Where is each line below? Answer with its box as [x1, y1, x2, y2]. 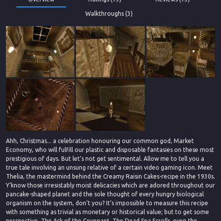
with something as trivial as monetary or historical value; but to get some [6, 208, 209, 215]
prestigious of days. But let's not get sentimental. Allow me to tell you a [6, 155, 204, 162]
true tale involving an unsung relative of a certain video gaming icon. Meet [6, 164, 213, 171]
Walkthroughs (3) [85, 10, 133, 17]
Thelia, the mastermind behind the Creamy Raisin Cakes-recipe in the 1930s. [6, 173, 215, 180]
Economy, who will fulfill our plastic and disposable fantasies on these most [6, 146, 214, 153]
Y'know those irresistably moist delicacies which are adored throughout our [6, 182, 215, 188]
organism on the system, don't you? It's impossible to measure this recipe [6, 199, 208, 206]
